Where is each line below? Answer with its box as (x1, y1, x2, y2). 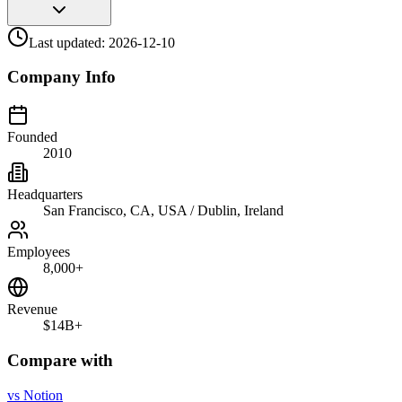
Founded (7, 129, 57, 145)
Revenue (7, 301, 57, 318)
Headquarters (7, 187, 83, 203)
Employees (7, 244, 70, 260)
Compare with (7, 350, 113, 370)
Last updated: (29, 34, 109, 50)
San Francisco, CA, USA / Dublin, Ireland (43, 203, 284, 219)
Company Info (7, 67, 116, 87)
